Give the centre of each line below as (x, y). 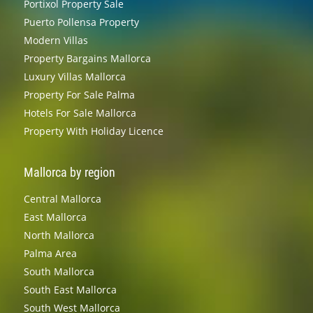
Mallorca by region (69, 172)
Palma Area (50, 253)
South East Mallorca (70, 289)
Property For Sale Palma (79, 94)
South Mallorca (59, 271)
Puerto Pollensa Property (81, 22)
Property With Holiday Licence (93, 131)
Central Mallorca (62, 198)
